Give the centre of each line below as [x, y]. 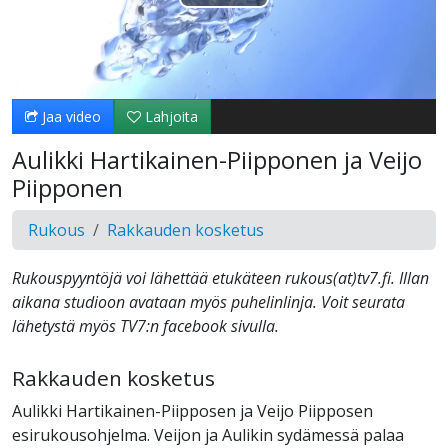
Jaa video [69, 117]
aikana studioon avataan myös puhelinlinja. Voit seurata [208, 302]
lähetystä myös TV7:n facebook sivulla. [145, 326]
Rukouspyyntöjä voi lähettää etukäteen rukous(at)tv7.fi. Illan [220, 278]
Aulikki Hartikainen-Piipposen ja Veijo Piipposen [192, 411]
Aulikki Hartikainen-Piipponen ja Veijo [217, 160]
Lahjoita [169, 117]
